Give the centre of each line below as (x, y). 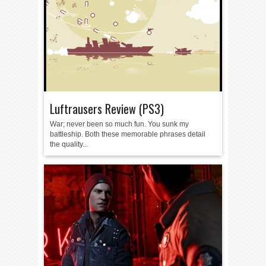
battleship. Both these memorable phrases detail (128, 134)
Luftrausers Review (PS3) (107, 109)
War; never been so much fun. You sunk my (119, 124)
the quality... (69, 144)
